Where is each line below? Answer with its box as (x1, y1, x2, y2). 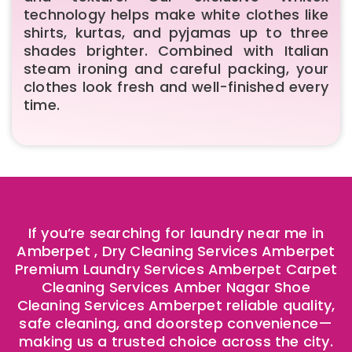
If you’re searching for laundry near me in (27, 222, 324, 243)
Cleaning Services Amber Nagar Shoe (42, 277, 310, 297)
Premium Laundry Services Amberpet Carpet (14, 258, 337, 279)
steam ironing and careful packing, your (24, 58, 328, 79)
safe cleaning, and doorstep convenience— (19, 313, 333, 333)
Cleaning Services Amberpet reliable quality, (16, 295, 335, 315)
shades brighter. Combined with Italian (24, 40, 328, 60)
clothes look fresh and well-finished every (24, 76, 328, 97)
